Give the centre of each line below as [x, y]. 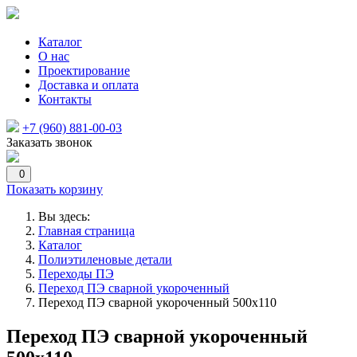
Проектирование [84, 71]
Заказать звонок [49, 142]
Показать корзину [55, 189]
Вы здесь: [67, 216]
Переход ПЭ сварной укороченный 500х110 [157, 302]
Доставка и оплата [88, 85]
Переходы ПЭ [76, 274]
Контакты [65, 99]
